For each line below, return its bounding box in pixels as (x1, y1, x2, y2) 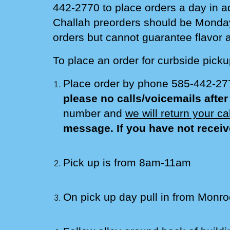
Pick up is (63, 157, 114, 169)
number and (63, 107, 125, 120)
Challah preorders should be (52, 16, 192, 29)
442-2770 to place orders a (52, 2, 188, 14)
